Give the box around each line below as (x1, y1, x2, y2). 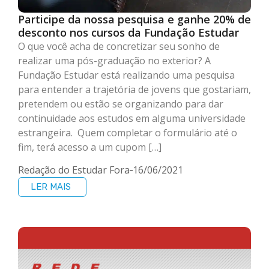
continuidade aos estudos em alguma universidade (18, 111, 246, 125)
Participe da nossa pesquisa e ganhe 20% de (18, 11, 251, 26)
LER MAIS (31, 181, 71, 192)
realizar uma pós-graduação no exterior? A (18, 53, 211, 67)
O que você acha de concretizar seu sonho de (18, 39, 220, 53)
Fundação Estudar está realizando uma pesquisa (18, 68, 235, 82)
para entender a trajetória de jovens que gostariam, (18, 82, 251, 96)
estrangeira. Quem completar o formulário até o (18, 125, 237, 139)
